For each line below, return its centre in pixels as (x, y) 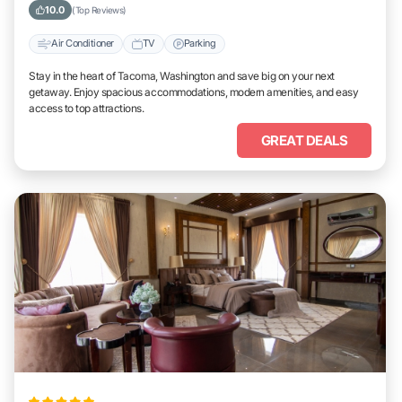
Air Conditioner (83, 44)
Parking (200, 44)
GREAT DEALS (304, 140)
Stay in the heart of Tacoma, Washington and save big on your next (182, 75)
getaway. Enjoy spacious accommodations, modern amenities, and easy (194, 92)
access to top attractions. (87, 108)
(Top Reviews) (99, 9)
